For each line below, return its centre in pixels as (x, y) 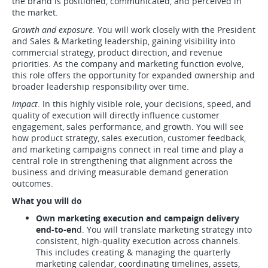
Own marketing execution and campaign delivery (138, 218)
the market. (35, 12)
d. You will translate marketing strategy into (164, 229)
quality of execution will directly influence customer (116, 115)
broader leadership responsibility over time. (100, 86)
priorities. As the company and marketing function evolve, (128, 64)
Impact (25, 104)
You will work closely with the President (175, 30)
